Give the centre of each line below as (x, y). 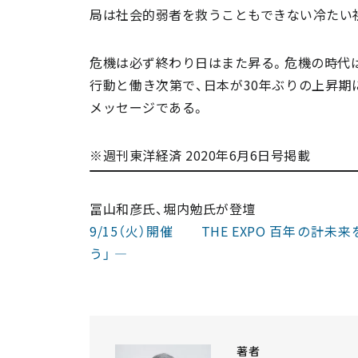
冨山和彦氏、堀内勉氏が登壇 (173, 209)
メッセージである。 (147, 107)
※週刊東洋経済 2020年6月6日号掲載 (200, 155)
